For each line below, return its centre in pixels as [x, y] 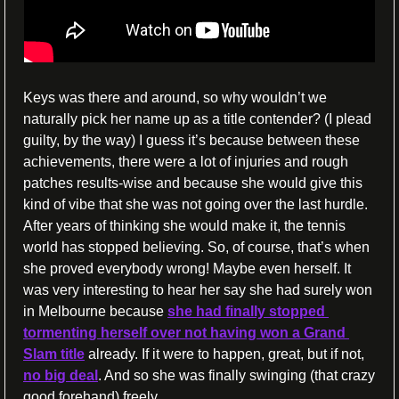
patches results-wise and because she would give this [193, 183]
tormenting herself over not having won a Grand [184, 333]
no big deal [61, 376]
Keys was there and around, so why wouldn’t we [175, 98]
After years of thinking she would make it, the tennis [184, 226]
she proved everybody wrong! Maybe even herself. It [187, 269]
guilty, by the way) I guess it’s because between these [191, 141]
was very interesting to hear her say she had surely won [198, 290]
